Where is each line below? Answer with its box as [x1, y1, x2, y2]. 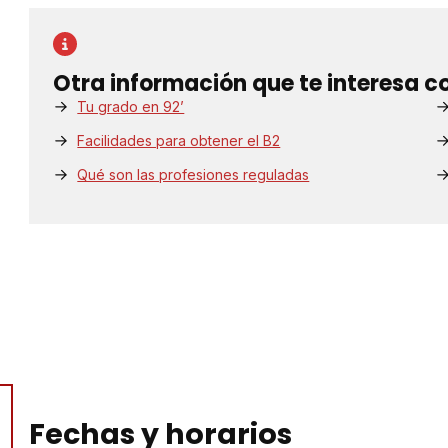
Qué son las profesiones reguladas [77, 166, 310, 184]
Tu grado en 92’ [77, 98, 185, 116]
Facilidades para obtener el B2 [77, 132, 281, 150]
